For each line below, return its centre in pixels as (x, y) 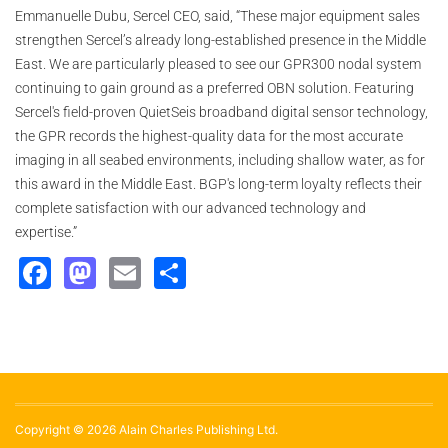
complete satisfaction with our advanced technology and (190, 208)
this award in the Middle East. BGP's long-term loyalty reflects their (218, 184)
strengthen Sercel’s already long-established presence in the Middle (220, 40)
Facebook (125, 270)
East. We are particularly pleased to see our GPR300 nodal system (218, 64)
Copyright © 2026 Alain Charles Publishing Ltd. (146, 430)
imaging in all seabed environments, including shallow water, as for (220, 160)
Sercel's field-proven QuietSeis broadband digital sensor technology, (221, 112)
